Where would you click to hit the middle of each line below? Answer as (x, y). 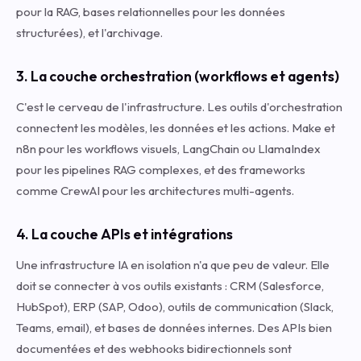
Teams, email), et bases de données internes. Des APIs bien (174, 328)
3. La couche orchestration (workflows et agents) (178, 76)
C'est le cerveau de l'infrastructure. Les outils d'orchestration (179, 107)
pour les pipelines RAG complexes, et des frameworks (161, 170)
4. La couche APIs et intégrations (124, 234)
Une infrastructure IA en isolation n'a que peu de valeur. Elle (173, 265)
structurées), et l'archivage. (89, 33)
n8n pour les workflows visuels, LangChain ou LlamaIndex (168, 149)
